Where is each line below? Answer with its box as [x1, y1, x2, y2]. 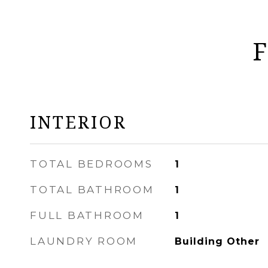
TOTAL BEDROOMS [30, 158, 153, 170]
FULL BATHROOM [30, 209, 144, 221]
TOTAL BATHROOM [30, 184, 154, 196]
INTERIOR [30, 110, 127, 133]
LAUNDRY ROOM [30, 235, 138, 247]
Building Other [174, 236, 260, 247]
